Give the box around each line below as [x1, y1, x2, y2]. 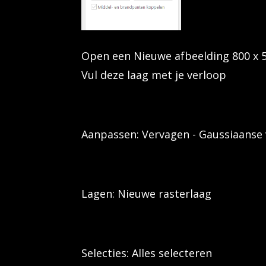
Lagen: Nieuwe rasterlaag [81, 186, 211, 201]
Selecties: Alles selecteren [81, 246, 212, 261]
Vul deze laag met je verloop [81, 68, 226, 83]
